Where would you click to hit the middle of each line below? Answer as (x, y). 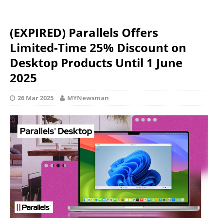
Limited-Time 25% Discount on (98, 47)
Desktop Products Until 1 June (96, 63)
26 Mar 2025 (36, 98)
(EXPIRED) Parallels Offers (84, 32)
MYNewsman (88, 98)
